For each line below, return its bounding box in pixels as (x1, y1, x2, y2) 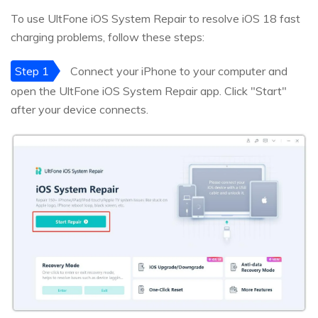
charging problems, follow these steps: (11, 30, 204, 45)
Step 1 (15, 64, 49, 79)
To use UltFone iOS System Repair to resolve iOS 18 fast (11, 11, 300, 26)
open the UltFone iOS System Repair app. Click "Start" (11, 84, 287, 99)
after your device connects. (11, 102, 148, 117)
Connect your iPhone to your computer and (67, 64, 287, 79)
